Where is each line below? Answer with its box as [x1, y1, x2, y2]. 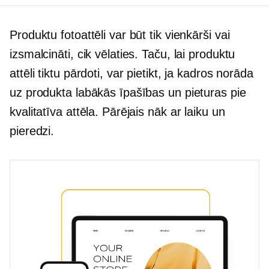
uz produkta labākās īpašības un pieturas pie [10, 86, 246, 100]
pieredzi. [10, 124, 55, 138]
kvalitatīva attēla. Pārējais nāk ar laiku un [10, 105, 225, 119]
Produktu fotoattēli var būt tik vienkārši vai [10, 28, 230, 42]
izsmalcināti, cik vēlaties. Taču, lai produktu [10, 47, 235, 61]
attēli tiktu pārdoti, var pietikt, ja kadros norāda [10, 67, 253, 80]
